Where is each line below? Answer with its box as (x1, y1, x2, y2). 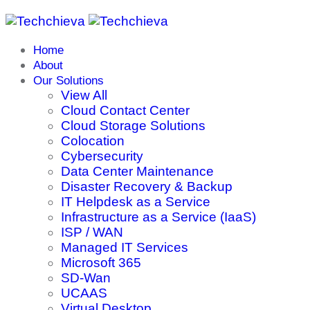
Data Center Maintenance (61, 164, 214, 179)
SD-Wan (61, 271, 111, 285)
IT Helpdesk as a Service (61, 194, 210, 209)
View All (61, 88, 107, 102)
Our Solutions (33, 74, 104, 87)
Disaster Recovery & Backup (61, 179, 232, 194)
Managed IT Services (61, 240, 188, 255)
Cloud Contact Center (61, 103, 190, 118)
